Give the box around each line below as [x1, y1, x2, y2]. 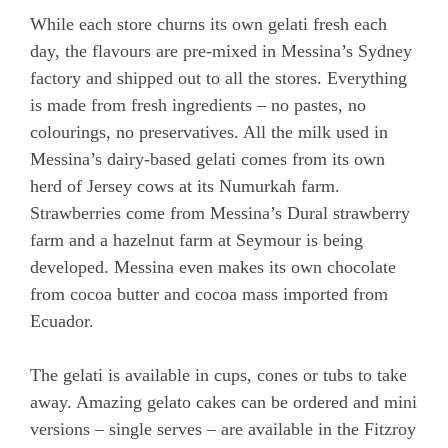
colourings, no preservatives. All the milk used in [30, 121, 388, 142]
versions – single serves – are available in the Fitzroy [30, 418, 416, 439]
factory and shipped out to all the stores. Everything [30, 67, 407, 88]
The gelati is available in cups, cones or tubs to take [30, 364, 407, 385]
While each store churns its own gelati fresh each [30, 13, 387, 34]
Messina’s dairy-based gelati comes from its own [30, 148, 385, 169]
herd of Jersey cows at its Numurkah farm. [30, 175, 340, 196]
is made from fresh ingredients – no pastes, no [30, 94, 366, 115]
